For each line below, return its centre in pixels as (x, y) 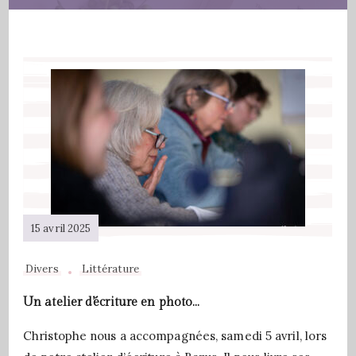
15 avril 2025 (61, 228)
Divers (42, 269)
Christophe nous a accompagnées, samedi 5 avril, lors (175, 336)
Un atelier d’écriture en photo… (112, 302)
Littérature (110, 269)
